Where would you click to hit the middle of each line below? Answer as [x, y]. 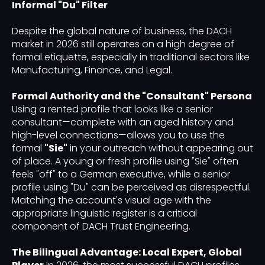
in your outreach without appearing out [160, 148]
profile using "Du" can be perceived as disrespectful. [131, 188]
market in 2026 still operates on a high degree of [123, 44]
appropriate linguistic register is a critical [104, 214]
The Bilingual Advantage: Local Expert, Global [127, 253]
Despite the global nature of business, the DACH [122, 31]
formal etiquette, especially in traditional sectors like [131, 57]
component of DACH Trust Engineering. [101, 227]
